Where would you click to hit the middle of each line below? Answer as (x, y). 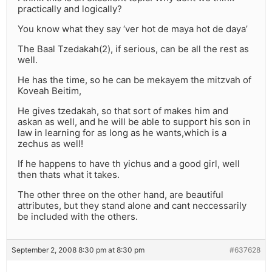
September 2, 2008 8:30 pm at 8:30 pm (78, 250)
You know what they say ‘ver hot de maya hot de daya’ (133, 29)
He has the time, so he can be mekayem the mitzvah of (134, 80)
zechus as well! (50, 144)
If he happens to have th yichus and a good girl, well (129, 164)
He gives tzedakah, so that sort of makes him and (123, 111)
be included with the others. (78, 217)
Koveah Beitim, (49, 91)
